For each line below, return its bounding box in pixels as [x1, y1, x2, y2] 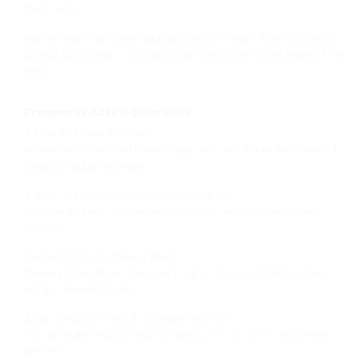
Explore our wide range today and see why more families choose [23, 31, 336, 46]
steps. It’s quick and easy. [23, 158, 145, 174]
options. [23, 219, 63, 235]
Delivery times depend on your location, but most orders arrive [23, 265, 325, 280]
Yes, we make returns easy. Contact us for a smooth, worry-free [23, 327, 329, 342]
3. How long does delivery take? [23, 249, 175, 264]
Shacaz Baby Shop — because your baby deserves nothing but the [23, 47, 344, 62]
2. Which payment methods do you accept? [23, 187, 228, 202]
